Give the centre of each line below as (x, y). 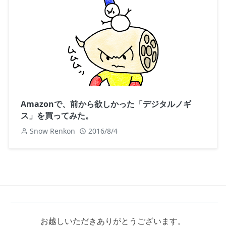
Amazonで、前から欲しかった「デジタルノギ (106, 104)
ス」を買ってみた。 (57, 116)
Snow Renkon (52, 131)
